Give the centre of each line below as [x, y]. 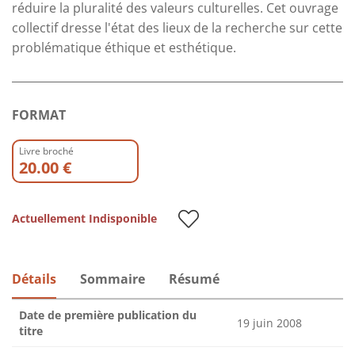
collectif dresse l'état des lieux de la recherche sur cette [177, 27]
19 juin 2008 [269, 323]
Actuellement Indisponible [84, 218]
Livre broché [46, 151]
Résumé [194, 279]
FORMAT [39, 115]
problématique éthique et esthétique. [124, 47]
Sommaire [113, 279]
